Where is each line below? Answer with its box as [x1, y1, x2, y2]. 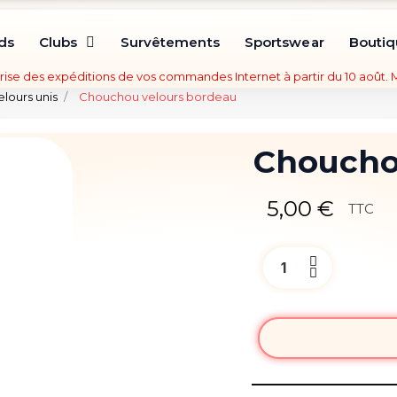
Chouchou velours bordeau [78, 90, 237, 104]
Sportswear [244, 34, 324, 51]
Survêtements [120, 34, 220, 51]
